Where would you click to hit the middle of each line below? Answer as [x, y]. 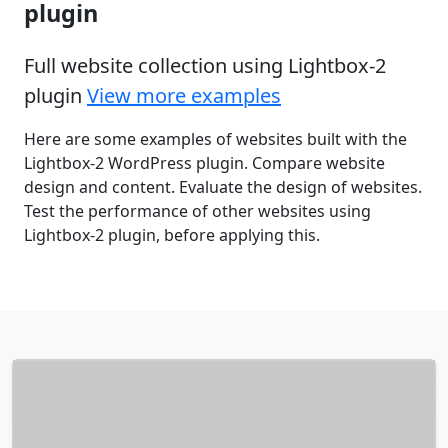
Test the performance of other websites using [197, 210]
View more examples [184, 95]
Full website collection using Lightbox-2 [205, 65]
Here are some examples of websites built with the [215, 138]
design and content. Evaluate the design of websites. [223, 186]
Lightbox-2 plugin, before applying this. [172, 234]
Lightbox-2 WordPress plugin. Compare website [204, 162]
